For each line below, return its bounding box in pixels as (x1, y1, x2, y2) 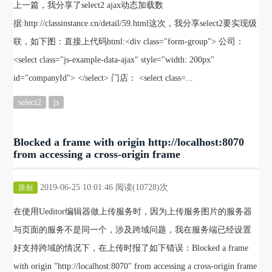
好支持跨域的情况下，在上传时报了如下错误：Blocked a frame (13, 243, 249, 253)
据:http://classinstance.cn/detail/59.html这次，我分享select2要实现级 (13, 19, 257, 29)
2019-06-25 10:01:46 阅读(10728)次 (38, 183, 169, 192)
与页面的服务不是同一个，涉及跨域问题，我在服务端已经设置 (13, 225, 252, 235)
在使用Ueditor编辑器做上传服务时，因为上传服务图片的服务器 (13, 207, 253, 217)
